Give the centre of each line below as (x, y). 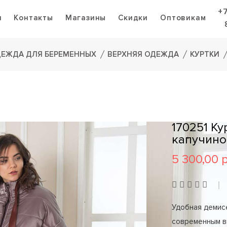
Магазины (86, 18)
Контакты (33, 18)
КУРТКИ (205, 54)
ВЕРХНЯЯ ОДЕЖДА (143, 54)
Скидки (133, 18)
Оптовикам (183, 18)
